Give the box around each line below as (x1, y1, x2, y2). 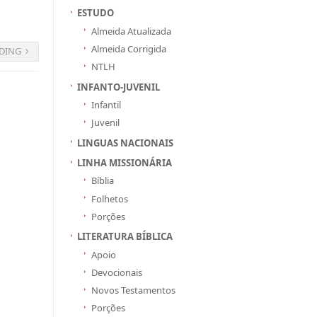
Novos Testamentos (91, 284, 175, 296)
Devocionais (91, 265, 142, 279)
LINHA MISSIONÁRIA (77, 156, 172, 169)
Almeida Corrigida (91, 42, 166, 55)
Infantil (91, 98, 121, 111)
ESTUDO (77, 6, 114, 20)
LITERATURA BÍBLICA (77, 230, 173, 243)
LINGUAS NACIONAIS (77, 136, 173, 149)
